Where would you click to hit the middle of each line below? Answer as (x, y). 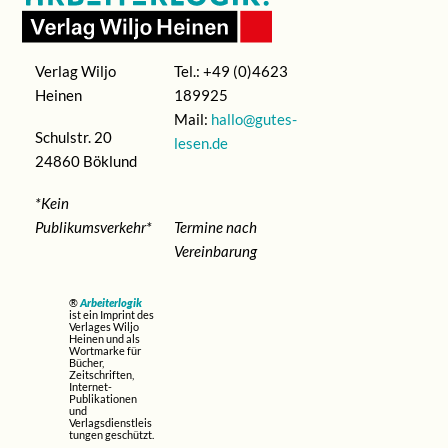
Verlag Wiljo (76, 70)
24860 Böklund (86, 160)
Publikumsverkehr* (94, 227)
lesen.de (200, 142)
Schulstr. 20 (74, 136)
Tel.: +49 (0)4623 (230, 70)
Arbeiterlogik (111, 302)
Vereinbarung (215, 251)
